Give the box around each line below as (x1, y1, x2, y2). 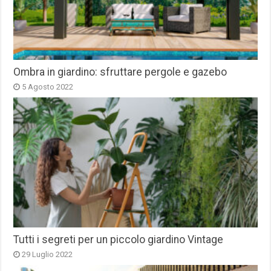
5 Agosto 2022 (22, 82, 74, 92)
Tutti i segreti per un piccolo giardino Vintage (13, 233, 224, 246)
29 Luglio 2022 (22, 250, 73, 260)
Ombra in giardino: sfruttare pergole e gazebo (13, 66, 227, 79)
